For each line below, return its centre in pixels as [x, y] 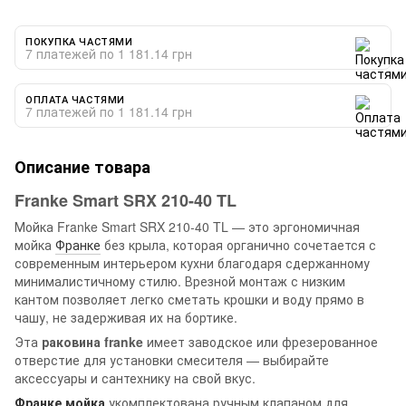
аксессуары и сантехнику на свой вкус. [135, 377]
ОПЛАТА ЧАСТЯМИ [75, 98]
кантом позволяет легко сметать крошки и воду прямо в [189, 299]
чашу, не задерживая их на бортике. [126, 317]
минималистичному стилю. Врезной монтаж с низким [180, 280]
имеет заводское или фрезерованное [261, 341]
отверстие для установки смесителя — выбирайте [172, 359]
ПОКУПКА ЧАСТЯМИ [79, 40]
